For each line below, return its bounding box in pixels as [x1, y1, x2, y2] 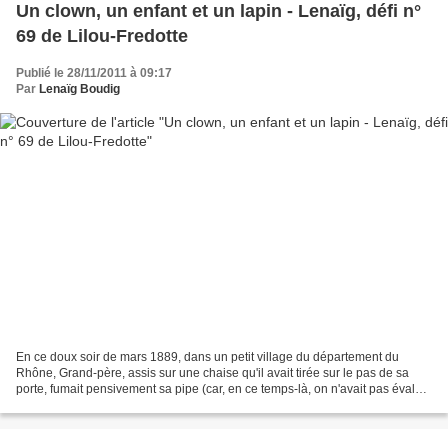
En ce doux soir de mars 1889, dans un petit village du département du [16, 349, 399, 364]
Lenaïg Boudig [39, 82, 120, 97]
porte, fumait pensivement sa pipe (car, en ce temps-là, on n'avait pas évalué [16, 381, 429, 396]
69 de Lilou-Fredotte [16, 26, 188, 47]
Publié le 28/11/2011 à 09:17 [16, 66, 172, 81]
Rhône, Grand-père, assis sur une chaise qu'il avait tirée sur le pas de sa [16, 365, 409, 380]
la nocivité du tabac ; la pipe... [16, 397, 176, 412]
